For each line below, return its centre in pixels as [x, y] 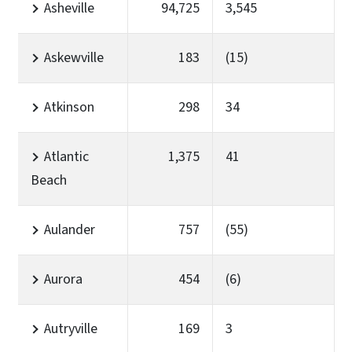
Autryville [71, 328]
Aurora [63, 279]
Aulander [70, 229]
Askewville [74, 57]
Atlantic [66, 156]
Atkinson [69, 107]
